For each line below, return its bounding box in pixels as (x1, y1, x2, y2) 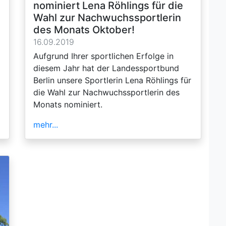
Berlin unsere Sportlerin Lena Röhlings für (33, 75, 191, 85)
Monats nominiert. (33, 99, 102, 109)
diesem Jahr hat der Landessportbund (33, 63, 179, 73)
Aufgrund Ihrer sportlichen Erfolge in (33, 50, 174, 61)
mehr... (33, 119, 58, 130)
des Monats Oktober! (33, 23, 135, 36)
